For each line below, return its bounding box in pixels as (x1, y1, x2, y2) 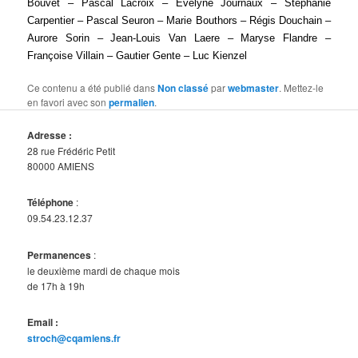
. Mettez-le (279, 80, 324, 94)
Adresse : (27, 127, 73, 142)
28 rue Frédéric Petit (27, 143, 116, 157)
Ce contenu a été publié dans (27, 80, 158, 94)
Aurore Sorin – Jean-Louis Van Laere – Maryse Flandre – (27, 31, 331, 44)
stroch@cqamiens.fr (27, 331, 121, 346)
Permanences (27, 247, 92, 262)
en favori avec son (27, 94, 109, 109)
